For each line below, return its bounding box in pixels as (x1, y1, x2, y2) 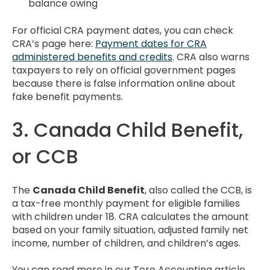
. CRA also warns (172, 49, 250, 64)
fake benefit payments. (12, 89, 123, 104)
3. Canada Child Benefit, (12, 116, 243, 144)
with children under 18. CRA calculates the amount (12, 209, 249, 224)
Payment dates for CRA (95, 36, 207, 51)
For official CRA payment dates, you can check (12, 23, 233, 37)
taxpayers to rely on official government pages (12, 63, 236, 77)
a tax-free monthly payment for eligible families (12, 196, 240, 210)
